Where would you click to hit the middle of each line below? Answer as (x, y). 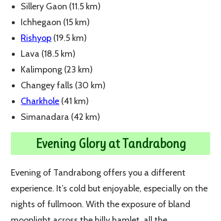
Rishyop (36, 38)
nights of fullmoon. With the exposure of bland (101, 204)
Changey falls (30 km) (63, 85)
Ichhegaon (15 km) (55, 22)
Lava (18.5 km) (48, 54)
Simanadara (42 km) (61, 117)
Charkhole (40, 101)
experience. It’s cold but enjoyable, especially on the (110, 188)
